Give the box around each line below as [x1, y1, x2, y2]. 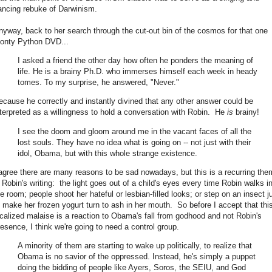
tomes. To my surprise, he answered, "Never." [18, 78, 179, 87]
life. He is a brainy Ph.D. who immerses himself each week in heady [18, 67, 257, 76]
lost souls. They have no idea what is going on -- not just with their [18, 137, 251, 147]
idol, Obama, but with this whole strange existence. [18, 148, 200, 158]
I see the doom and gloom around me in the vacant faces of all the [18, 126, 251, 136]
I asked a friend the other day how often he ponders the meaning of [18, 56, 253, 66]
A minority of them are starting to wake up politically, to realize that [18, 240, 252, 250]
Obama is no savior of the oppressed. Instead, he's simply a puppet [18, 251, 256, 261]
